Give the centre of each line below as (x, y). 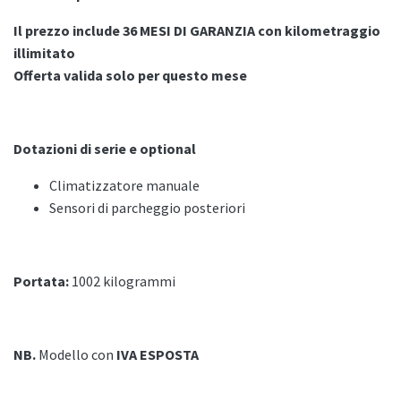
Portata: (43, 282)
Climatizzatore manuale (124, 186)
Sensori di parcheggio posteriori (147, 208)
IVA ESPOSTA (159, 355)
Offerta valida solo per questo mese (130, 76)
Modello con (76, 355)
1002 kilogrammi (124, 282)
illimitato (44, 53)
